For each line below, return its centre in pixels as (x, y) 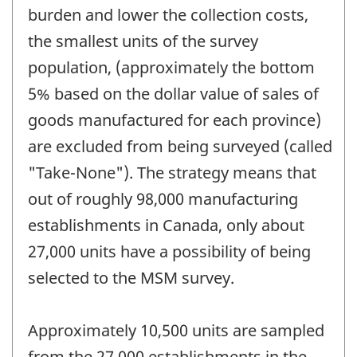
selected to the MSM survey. (131, 278)
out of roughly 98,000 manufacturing (163, 199)
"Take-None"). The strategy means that (172, 173)
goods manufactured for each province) (175, 120)
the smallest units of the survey (143, 41)
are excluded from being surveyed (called (180, 147)
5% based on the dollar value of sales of (173, 94)
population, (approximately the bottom (171, 68)
